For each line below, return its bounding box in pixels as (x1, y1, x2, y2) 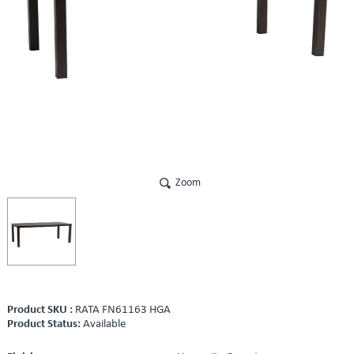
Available (82, 318, 126, 331)
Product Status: (6, 318, 83, 331)
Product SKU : (6, 304, 75, 317)
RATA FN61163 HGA (74, 304, 171, 317)
